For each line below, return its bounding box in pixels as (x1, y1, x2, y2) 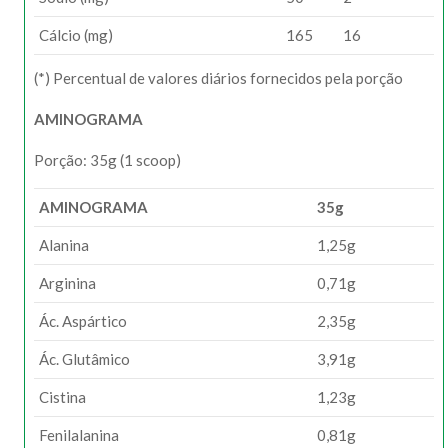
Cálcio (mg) (39, 26, 113, 44)
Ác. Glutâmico (39, 350, 130, 368)
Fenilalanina (39, 426, 119, 444)
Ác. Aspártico (39, 312, 142, 330)
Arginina (39, 274, 96, 292)
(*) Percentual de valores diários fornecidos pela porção (34, 69, 403, 87)
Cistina (39, 388, 86, 406)
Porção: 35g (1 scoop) (34, 151, 181, 169)
